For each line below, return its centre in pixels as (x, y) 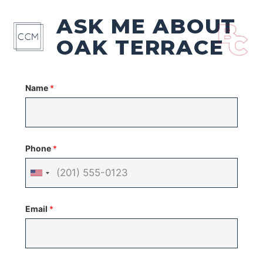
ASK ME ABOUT (146, 26)
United (49, 179)
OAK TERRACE (140, 47)
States (49, 198)
